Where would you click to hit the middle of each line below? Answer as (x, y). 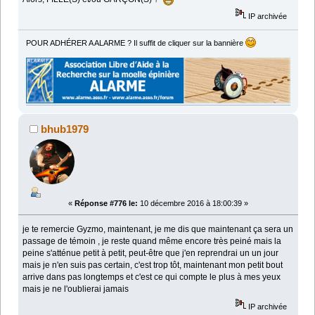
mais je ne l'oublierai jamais (76, 289)
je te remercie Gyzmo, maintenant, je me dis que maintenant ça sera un (158, 230)
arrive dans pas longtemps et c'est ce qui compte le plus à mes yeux (152, 277)
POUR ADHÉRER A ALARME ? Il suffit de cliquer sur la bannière (135, 43)
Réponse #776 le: (106, 204)
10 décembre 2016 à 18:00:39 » (193, 204)
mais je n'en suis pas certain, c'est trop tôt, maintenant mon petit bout (153, 265)
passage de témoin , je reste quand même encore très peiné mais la (152, 242)
